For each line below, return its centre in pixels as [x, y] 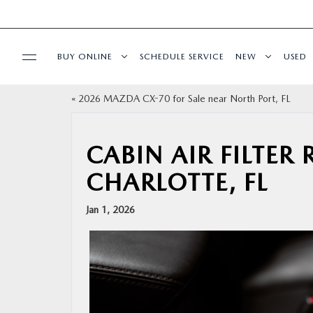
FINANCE [40, 226]
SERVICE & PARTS [59, 185]
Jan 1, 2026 [110, 210]
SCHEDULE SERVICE [182, 56]
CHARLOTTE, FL [177, 182]
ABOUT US [44, 266]
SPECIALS [41, 145]
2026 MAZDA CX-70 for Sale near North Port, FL [184, 99]
